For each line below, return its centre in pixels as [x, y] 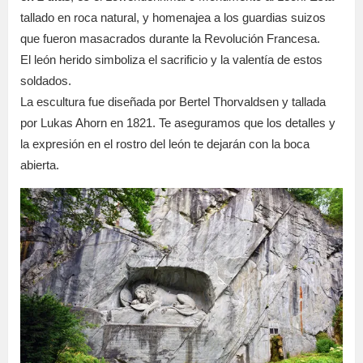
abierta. [40, 164]
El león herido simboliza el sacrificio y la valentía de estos [171, 59]
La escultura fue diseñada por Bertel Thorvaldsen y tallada [173, 101]
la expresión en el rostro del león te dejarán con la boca [165, 143]
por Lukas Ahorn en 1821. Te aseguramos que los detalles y [178, 122]
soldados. [46, 80]
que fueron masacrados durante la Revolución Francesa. [170, 38]
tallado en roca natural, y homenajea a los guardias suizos [173, 17]
